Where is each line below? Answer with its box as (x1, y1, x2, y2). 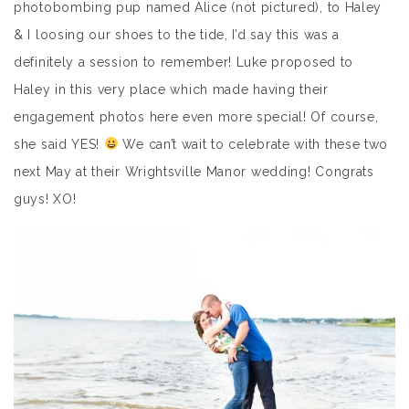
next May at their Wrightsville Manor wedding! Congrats (14, 164, 374, 179)
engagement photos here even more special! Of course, (14, 110, 379, 124)
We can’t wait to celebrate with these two (118, 137, 389, 152)
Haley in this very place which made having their (14, 82, 329, 97)
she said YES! (14, 137, 104, 152)
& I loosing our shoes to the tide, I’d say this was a (14, 27, 341, 42)
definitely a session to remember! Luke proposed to (14, 55, 354, 69)
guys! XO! (14, 192, 77, 206)
